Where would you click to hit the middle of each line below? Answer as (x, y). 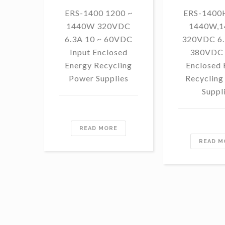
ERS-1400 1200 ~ (98, 13)
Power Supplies (98, 78)
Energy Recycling (98, 65)
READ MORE (98, 128)
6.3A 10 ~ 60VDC (98, 39)
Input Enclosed (98, 52)
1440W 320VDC (98, 26)
